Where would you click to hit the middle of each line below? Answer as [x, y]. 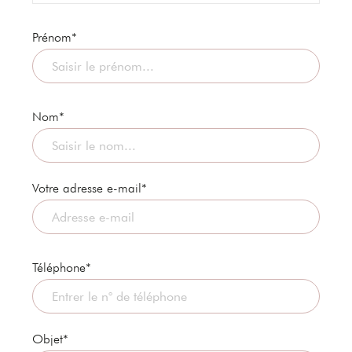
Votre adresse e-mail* [90, 187]
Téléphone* [62, 266]
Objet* [50, 338]
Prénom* [55, 36]
